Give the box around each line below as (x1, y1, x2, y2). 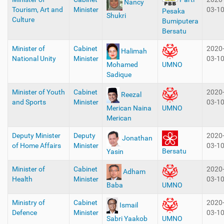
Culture (11, 15, 34, 23)
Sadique (106, 70, 131, 78)
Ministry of (11, 198, 45, 206)
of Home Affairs (11, 141, 61, 149)
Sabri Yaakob (106, 214, 147, 222)
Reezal (120, 90, 141, 98)
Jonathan (121, 133, 152, 142)
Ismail (119, 200, 138, 209)
